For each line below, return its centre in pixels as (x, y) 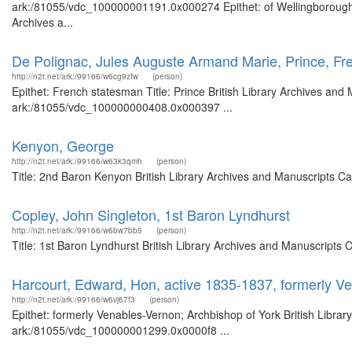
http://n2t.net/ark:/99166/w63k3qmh (77, 161)
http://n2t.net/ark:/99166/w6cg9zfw (75, 76)
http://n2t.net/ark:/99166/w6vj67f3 (73, 299)
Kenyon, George (63, 145)
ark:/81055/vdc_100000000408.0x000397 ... (122, 107)
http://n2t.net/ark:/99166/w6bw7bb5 (77, 230)
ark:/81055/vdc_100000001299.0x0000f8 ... (121, 330)
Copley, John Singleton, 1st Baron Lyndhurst (151, 214)
